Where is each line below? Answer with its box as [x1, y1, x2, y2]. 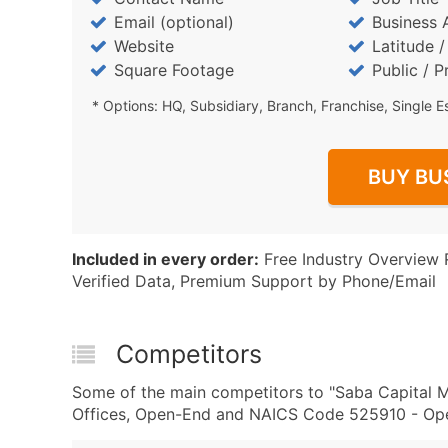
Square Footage [114, 60, 234, 80]
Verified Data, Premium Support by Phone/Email [72, 271, 436, 291]
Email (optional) [114, 12, 234, 32]
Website [114, 36, 174, 56]
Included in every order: [72, 249, 259, 269]
